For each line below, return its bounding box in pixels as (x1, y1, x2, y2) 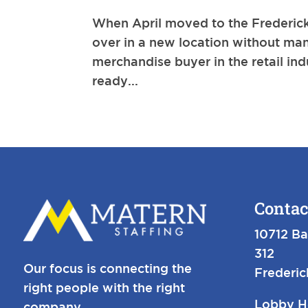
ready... (92, 73, 139, 87)
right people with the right (23, 280, 185, 295)
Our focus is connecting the (23, 261, 192, 276)
